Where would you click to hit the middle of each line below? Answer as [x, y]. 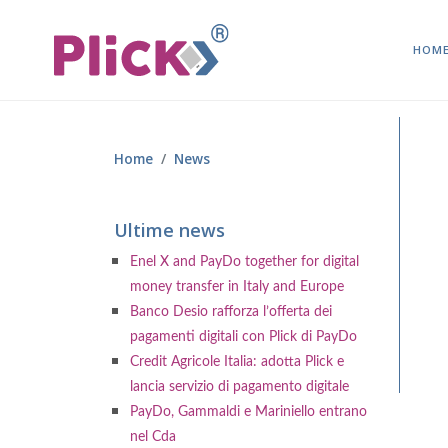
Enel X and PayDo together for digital [244, 262]
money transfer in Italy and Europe [237, 287]
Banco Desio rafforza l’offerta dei [231, 312]
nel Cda [153, 437]
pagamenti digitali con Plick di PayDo [243, 337]
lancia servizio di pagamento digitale [239, 387]
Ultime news [169, 230]
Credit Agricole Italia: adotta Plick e [237, 362]
